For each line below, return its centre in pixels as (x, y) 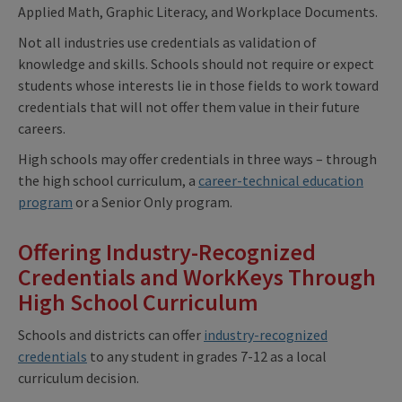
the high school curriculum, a (108, 180)
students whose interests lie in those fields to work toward (198, 85)
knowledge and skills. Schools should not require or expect (196, 63)
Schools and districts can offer (111, 334)
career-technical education (281, 180)
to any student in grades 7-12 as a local (207, 356)
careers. (43, 128)
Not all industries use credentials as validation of (167, 42)
